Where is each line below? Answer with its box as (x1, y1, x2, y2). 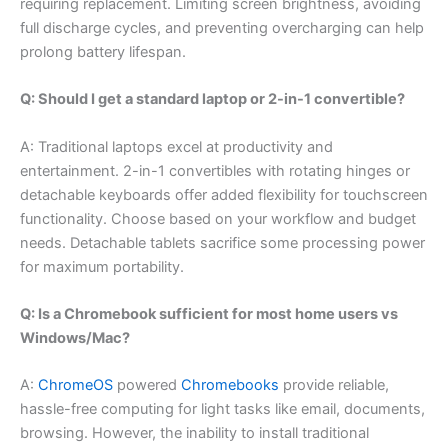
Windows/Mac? (20, 329, 130, 347)
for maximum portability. (20, 257, 184, 276)
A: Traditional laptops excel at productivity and (20, 137, 333, 156)
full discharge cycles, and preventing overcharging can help (20, 18, 424, 37)
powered (113, 376, 181, 395)
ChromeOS (38, 376, 113, 395)
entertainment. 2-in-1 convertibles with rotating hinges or (20, 161, 410, 180)
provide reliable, (279, 376, 389, 395)
